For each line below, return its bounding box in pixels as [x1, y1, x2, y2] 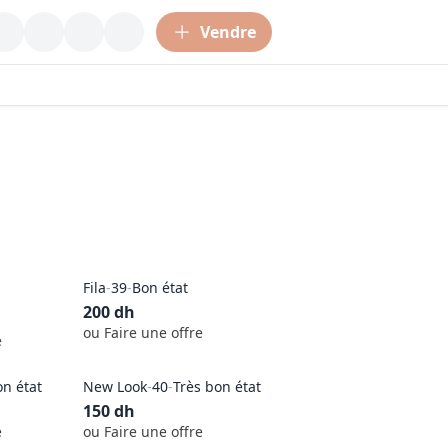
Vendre [200, 21, 256, 43]
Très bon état [173, 376, 262, 396]
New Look [83, 376, 148, 396]
